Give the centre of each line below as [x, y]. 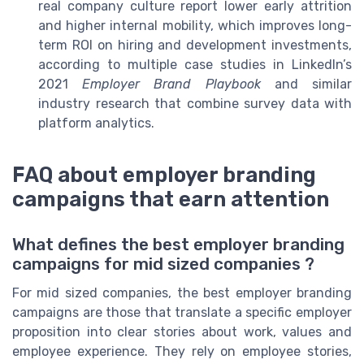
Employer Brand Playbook [171, 84]
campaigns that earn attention [171, 199]
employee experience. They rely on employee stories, [182, 352]
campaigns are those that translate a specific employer [182, 313]
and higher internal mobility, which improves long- [195, 26]
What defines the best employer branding [178, 245]
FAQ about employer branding [164, 175]
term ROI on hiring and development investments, [195, 45]
